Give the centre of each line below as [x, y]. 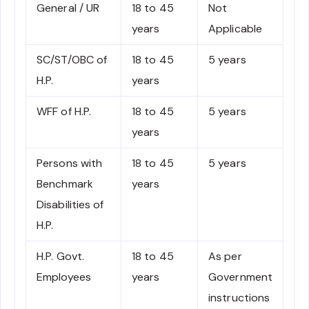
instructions [239, 298]
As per [225, 256]
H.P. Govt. [60, 256]
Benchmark [65, 184]
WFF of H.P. [64, 111]
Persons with [70, 163]
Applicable [235, 29]
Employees [64, 277]
